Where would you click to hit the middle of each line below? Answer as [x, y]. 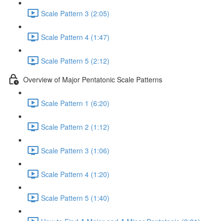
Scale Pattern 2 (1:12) [75, 127]
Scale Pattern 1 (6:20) [75, 103]
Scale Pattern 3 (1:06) [75, 150]
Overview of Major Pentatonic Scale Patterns [93, 79]
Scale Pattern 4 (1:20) [75, 174]
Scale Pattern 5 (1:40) [75, 198]
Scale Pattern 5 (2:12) [75, 60]
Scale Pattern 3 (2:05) [75, 13]
